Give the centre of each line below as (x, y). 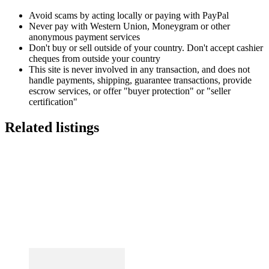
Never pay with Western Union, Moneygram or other (129, 26)
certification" (53, 102)
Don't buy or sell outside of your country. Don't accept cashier (146, 48)
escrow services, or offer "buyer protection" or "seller (130, 91)
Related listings (52, 128)
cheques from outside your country (95, 59)
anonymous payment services (84, 37)
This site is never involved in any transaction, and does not (139, 70)
